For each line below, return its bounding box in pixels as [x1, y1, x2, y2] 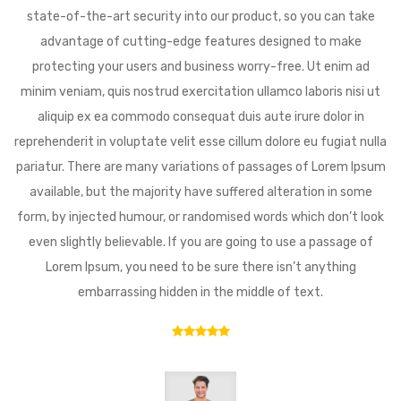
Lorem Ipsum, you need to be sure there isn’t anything [45, 260, 356, 275]
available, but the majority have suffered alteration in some [29, 184, 372, 200]
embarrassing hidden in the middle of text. [78, 285, 323, 300]
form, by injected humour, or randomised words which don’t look [17, 209, 384, 225]
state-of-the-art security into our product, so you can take [26, 9, 375, 24]
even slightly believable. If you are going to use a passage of [28, 235, 373, 250]
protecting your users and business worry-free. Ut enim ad [31, 59, 370, 74]
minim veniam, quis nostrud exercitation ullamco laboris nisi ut [21, 84, 380, 99]
